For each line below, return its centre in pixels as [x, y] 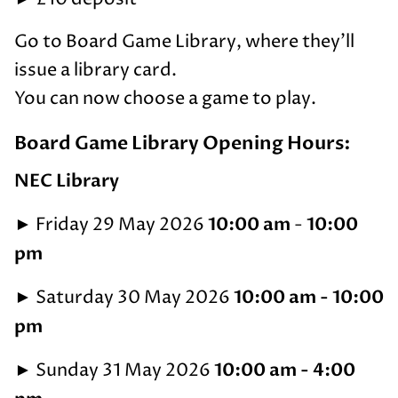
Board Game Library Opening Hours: [183, 143]
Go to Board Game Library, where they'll [184, 42]
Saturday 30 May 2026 [133, 298]
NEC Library [67, 181]
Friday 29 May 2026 [120, 225]
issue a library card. [96, 71]
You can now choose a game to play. [165, 99]
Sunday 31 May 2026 [123, 371]
